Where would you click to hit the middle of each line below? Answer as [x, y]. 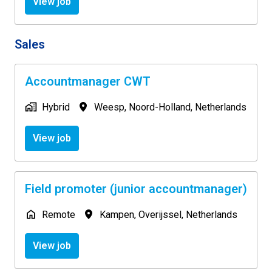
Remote [59, 214]
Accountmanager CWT [88, 81]
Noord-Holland [160, 107]
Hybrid [56, 107]
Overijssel [160, 214]
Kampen [117, 214]
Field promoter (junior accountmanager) [136, 189]
